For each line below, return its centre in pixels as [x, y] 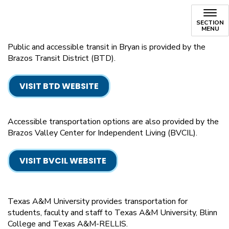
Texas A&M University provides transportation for [98, 201]
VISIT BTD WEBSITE [59, 86]
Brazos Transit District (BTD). [62, 58]
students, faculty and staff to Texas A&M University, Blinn [112, 213]
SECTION [210, 22]
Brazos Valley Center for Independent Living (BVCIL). [102, 133]
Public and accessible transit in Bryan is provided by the [107, 47]
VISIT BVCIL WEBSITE [63, 161]
